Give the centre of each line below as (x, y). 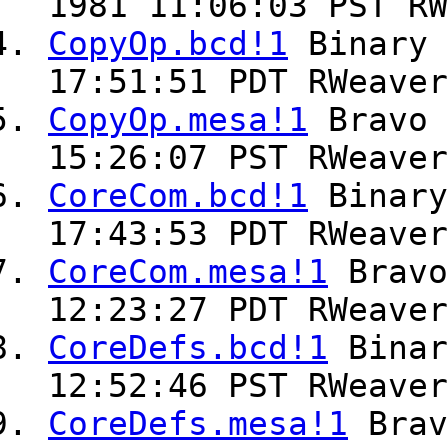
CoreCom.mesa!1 (188, 272)
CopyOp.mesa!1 (178, 120)
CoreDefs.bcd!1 (188, 348)
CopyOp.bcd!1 (168, 44)
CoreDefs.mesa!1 (198, 424)
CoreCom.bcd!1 (178, 196)
